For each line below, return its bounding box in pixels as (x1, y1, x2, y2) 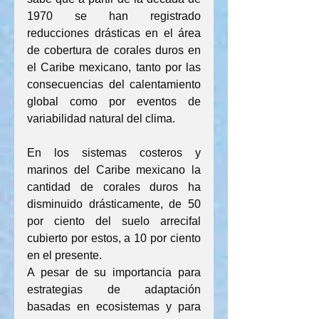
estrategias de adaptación (27, 283, 201, 296)
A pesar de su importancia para (27, 266, 201, 278)
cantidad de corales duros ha (27, 181, 201, 193)
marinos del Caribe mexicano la (27, 164, 201, 176)
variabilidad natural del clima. (27, 113, 175, 125)
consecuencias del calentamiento (27, 78, 201, 90)
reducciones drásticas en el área (27, 27, 201, 39)
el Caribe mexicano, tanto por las (27, 61, 201, 73)
